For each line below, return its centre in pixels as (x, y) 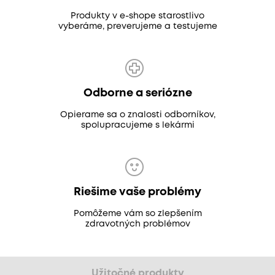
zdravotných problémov (137, 224)
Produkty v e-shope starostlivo (137, 16)
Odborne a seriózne (137, 94)
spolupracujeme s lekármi (137, 126)
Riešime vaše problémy (137, 192)
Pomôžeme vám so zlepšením (137, 214)
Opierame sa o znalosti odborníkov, (137, 115)
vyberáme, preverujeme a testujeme (137, 27)
